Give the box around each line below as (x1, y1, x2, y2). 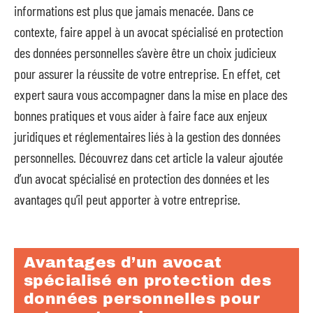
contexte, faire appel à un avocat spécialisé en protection (14, 23, 283, 40)
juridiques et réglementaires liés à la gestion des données (14, 128, 280, 145)
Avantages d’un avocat (24, 254, 222, 271)
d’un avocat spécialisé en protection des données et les (14, 170, 269, 187)
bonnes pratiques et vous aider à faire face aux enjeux (14, 107, 268, 124)
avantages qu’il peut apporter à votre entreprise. (14, 191, 240, 208)
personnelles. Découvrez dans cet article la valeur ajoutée (14, 149, 283, 166)
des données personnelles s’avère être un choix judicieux (14, 44, 277, 61)
